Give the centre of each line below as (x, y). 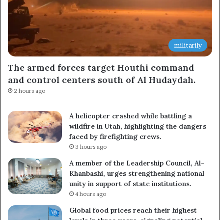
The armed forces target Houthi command (101, 67)
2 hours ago (29, 91)
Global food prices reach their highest (133, 210)
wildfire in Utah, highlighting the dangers (138, 126)
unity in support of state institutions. (130, 183)
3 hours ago (91, 147)
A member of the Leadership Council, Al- (137, 163)
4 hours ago (91, 194)
